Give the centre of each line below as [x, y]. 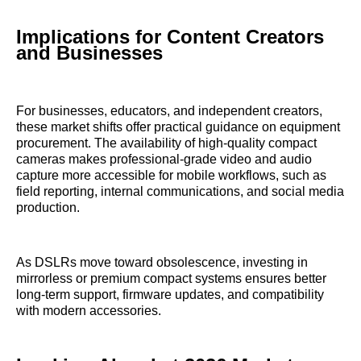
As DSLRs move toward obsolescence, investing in [162, 263]
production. [48, 208]
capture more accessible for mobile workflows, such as [171, 176]
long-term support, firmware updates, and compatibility [170, 295]
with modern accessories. [89, 311]
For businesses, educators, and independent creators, [169, 111]
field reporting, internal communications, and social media [180, 192]
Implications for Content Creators [170, 37]
